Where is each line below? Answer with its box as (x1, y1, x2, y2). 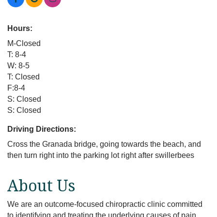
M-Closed (7, 39, 41, 48)
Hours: (7, 24, 32, 33)
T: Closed (7, 73, 40, 81)
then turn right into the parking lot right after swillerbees (7, 151, 194, 160)
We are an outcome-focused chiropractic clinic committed (7, 200, 202, 209)
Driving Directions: (7, 125, 76, 134)
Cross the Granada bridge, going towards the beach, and (7, 140, 201, 149)
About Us (7, 175, 75, 196)
